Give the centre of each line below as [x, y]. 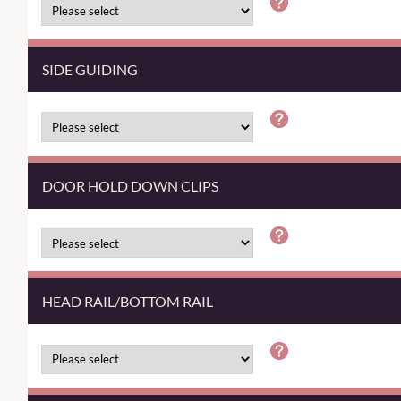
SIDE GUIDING [90, 70]
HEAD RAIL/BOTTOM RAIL [128, 302]
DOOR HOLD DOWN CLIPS [130, 185]
